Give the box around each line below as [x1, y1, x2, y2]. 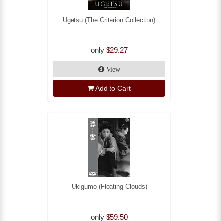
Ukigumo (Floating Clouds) [71, 183, 147, 191]
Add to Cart [95, 84, 131, 93]
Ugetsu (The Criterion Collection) [63, 16, 155, 24]
